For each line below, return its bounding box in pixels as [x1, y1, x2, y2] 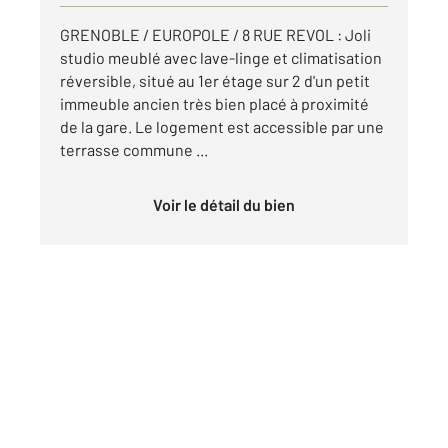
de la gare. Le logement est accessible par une [60, 116, 384, 136]
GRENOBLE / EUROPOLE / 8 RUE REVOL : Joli [60, 24, 371, 44]
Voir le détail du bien [162, 194, 295, 214]
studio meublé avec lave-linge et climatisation [60, 47, 382, 67]
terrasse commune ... [60, 139, 208, 159]
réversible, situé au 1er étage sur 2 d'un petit [60, 70, 370, 90]
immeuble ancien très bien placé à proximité [60, 93, 369, 113]
